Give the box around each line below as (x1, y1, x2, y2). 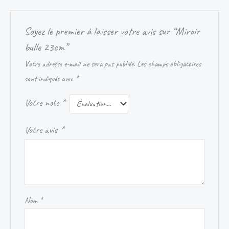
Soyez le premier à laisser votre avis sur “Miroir (24, 24, 200, 38)
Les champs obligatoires (136, 59, 201, 70)
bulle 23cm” (24, 40, 67, 54)
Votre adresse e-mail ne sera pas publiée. (24, 59, 135, 70)
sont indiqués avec (24, 74, 75, 84)
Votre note (24, 97, 61, 109)
